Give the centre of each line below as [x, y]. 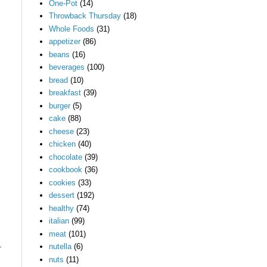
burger [60, 105]
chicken [63, 144]
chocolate [66, 157]
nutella [60, 247]
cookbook [66, 170]
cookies [63, 182]
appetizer [65, 42]
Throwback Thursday [85, 16]
